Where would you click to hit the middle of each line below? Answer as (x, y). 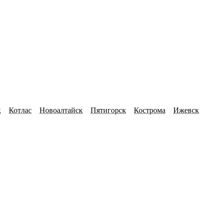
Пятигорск (108, 110)
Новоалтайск (61, 110)
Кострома (150, 110)
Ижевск (186, 110)
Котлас (20, 110)
